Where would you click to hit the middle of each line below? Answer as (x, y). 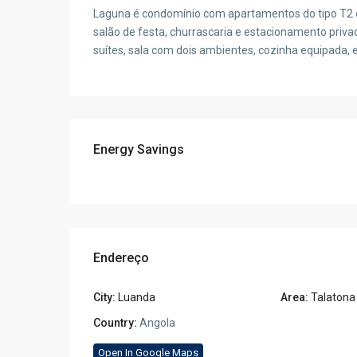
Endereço (121, 258)
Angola (156, 323)
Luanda (137, 298)
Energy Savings (139, 150)
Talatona (333, 298)
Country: (115, 323)
